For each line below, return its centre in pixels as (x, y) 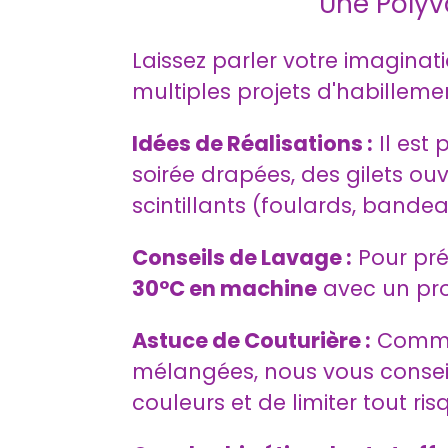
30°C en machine (224, 289)
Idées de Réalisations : (252, 144)
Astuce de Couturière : (251, 341)
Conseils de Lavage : (242, 258)
